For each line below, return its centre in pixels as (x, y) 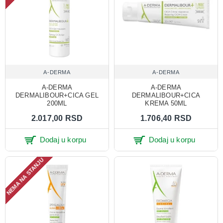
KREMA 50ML (166, 103)
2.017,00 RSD (57, 118)
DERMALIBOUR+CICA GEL (57, 95)
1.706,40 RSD (166, 118)
